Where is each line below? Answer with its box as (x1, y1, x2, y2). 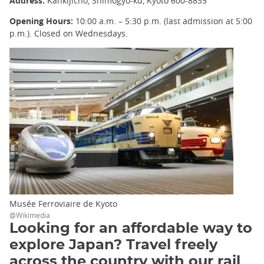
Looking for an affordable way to (9, 221, 252, 236)
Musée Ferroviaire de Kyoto (9, 197, 117, 209)
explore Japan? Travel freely (9, 237, 217, 252)
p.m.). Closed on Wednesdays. (9, 28, 128, 39)
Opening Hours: (9, 15, 73, 27)
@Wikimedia (9, 210, 50, 220)
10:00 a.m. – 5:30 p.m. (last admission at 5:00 (73, 15, 252, 27)
